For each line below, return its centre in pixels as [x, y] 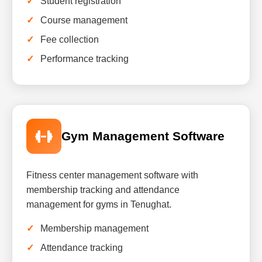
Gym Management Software [143, 136]
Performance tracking [85, 59]
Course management [84, 20]
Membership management [94, 228]
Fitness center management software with [112, 175]
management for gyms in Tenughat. [99, 204]
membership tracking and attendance [103, 190]
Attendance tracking [82, 248]
